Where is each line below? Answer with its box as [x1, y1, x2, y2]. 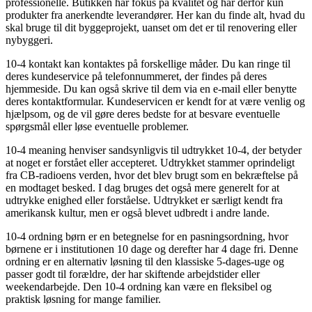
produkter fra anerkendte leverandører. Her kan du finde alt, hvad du [6, 8, 305, 21]
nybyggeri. [6, 33, 53, 46]
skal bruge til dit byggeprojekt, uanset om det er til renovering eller [6, 21, 297, 33]
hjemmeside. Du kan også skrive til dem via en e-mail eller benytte [6, 82, 297, 95]
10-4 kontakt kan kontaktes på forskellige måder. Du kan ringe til [6, 57, 290, 70]
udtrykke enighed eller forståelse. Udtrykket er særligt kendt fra [6, 194, 283, 206]
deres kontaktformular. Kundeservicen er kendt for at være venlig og [6, 95, 305, 107]
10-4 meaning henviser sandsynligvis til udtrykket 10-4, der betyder [6, 143, 302, 156]
